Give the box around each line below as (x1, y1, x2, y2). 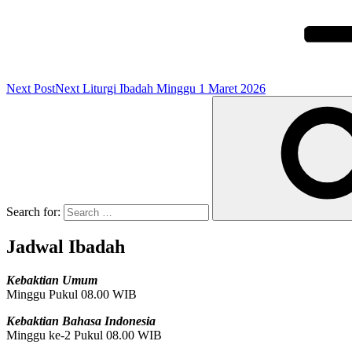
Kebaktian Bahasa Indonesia (6, 313, 156, 328)
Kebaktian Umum (6, 273, 97, 287)
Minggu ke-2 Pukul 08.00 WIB (6, 328, 162, 342)
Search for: (6, 205, 64, 219)
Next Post (6, 82, 55, 96)
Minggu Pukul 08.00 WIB (6, 287, 137, 301)
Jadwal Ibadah (6, 236, 125, 257)
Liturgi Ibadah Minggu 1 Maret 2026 (82, 82, 266, 96)
